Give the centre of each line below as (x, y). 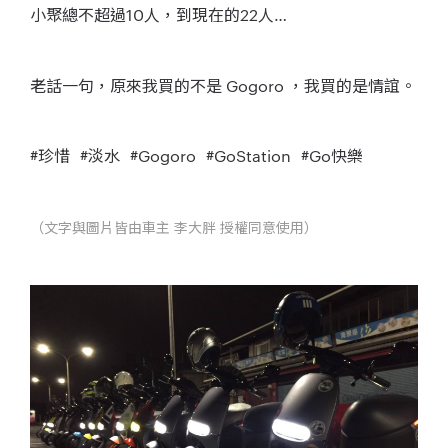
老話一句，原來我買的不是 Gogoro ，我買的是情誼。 (223, 85)
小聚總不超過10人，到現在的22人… (158, 14)
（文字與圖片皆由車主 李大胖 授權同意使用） (174, 227)
